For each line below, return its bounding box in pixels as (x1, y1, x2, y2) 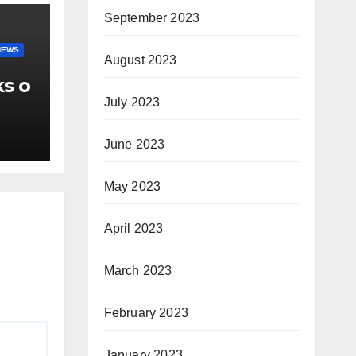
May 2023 (103, 180, 161, 193)
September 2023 (103, 11, 200, 25)
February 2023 (103, 306, 189, 319)
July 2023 (103, 95, 161, 109)
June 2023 (103, 137, 165, 151)
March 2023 (103, 264, 172, 277)
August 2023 (103, 53, 177, 67)
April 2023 (103, 222, 164, 235)
